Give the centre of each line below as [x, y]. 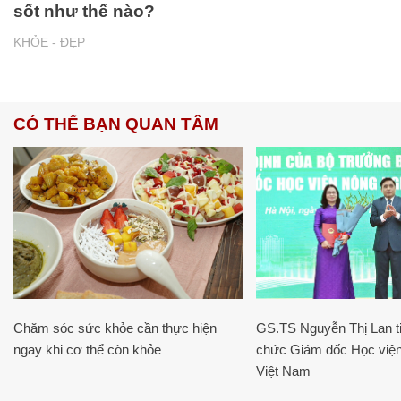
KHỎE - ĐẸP [49, 42]
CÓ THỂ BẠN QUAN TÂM [116, 124]
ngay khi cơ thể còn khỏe [87, 349]
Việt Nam [283, 371]
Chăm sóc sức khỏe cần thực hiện [115, 328]
